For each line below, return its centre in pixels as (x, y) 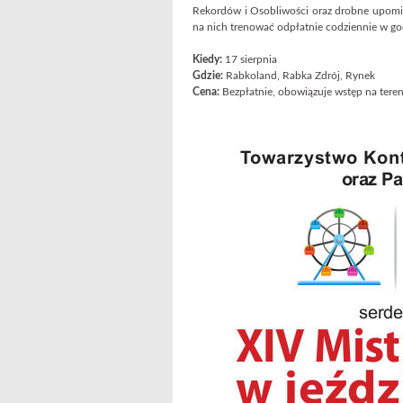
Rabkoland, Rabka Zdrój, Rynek (299, 76)
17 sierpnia (250, 59)
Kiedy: (207, 59)
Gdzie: (208, 76)
